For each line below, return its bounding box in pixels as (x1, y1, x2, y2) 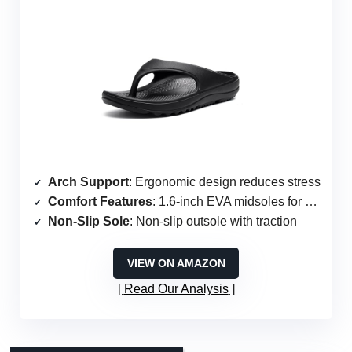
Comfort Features (48, 195, 152, 209)
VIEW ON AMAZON (126, 257, 225, 270)
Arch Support (48, 175, 129, 189)
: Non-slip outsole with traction (130, 214, 297, 229)
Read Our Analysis (123, 282, 229, 296)
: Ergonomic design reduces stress (129, 175, 321, 189)
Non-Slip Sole (48, 214, 130, 229)
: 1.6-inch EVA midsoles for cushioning (152, 195, 305, 209)
